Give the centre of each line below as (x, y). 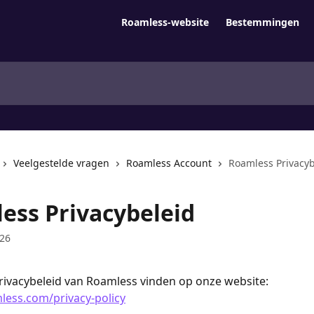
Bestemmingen (262, 22)
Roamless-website (165, 22)
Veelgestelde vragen (61, 163)
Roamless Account (169, 163)
